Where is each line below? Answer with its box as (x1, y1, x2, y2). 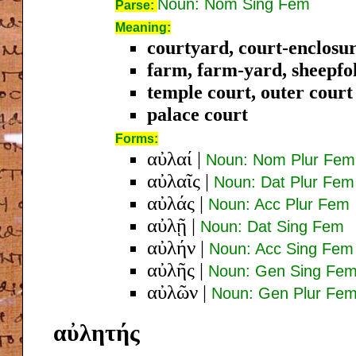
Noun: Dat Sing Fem (200, 217, 344, 235)
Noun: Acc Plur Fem (208, 195, 350, 213)
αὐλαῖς (147, 169, 200, 192)
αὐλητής (53, 319, 140, 346)
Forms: (115, 131, 158, 145)
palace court (147, 103, 248, 125)
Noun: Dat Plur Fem (214, 172, 354, 191)
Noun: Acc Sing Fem (209, 239, 354, 257)
